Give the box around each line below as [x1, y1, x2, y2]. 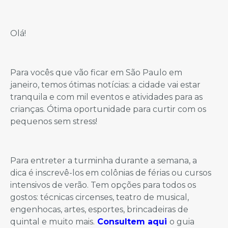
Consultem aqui [97, 216, 167, 226]
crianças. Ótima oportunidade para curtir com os [10, 104, 206, 115]
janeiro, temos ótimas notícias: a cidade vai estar [10, 80, 201, 90]
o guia [169, 216, 194, 226]
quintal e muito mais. [10, 216, 95, 226]
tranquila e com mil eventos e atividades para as [10, 92, 203, 102]
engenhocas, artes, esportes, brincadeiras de [10, 204, 188, 214]
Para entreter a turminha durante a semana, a [10, 155, 197, 165]
